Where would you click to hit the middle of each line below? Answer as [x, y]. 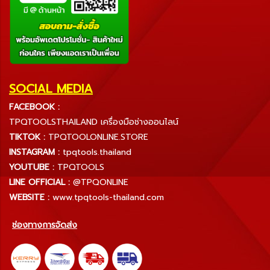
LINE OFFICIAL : [39, 182]
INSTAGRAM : [34, 152]
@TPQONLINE [101, 182]
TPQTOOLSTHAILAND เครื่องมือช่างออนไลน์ [94, 122]
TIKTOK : [27, 137]
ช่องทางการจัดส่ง [45, 225]
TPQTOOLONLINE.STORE [98, 137]
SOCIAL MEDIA [51, 88]
